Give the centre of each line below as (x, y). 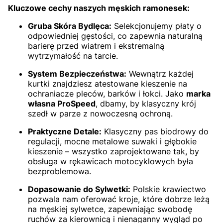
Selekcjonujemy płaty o (157, 26)
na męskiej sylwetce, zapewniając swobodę (110, 209)
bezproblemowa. (59, 171)
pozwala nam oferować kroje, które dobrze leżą (119, 199)
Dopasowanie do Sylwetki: (79, 189)
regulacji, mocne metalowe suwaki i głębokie (112, 142)
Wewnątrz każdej (160, 74)
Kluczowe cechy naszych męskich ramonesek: (99, 8)
